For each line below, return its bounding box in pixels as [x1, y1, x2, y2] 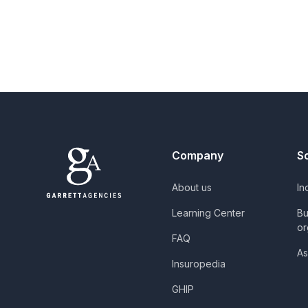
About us [171, 181, 212, 193]
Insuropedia [171, 258, 225, 269]
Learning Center [171, 207, 245, 219]
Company [171, 148, 223, 162]
